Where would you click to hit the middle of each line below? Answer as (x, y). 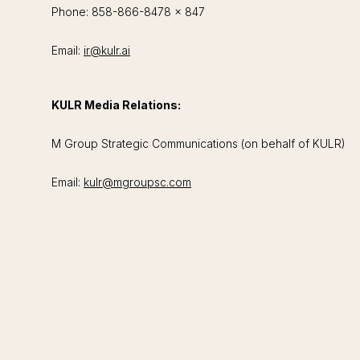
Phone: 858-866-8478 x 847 (128, 11)
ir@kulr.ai (107, 50)
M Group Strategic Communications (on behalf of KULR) (198, 143)
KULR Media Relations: (116, 104)
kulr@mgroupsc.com (137, 182)
